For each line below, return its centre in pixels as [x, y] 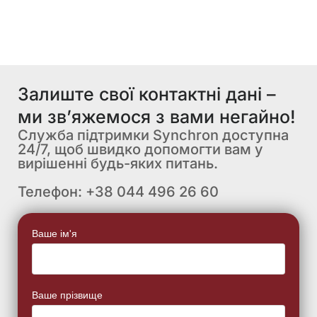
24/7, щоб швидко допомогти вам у [140, 149]
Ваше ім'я [54, 233]
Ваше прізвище [67, 295]
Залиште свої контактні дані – [147, 94]
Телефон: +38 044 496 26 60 [118, 191]
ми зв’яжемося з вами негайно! [157, 116]
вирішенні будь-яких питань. [118, 163]
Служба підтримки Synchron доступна [153, 135]
